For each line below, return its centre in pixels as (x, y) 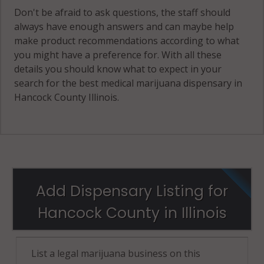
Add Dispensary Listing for (132, 191)
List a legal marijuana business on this (116, 253)
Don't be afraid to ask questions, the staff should (123, 12)
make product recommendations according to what (127, 40)
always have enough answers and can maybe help (124, 26)
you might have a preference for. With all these (118, 55)
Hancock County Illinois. (67, 97)
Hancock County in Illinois (132, 213)
